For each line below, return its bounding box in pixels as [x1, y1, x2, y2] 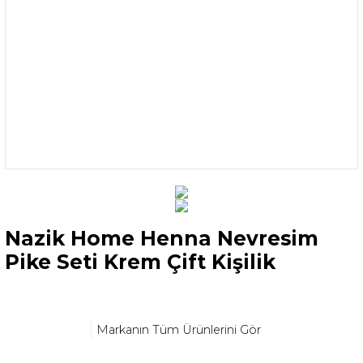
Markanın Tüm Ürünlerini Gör [96, 322, 261, 338]
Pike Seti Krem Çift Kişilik [5, 249, 275, 274]
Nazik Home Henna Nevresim [5, 225, 318, 250]
